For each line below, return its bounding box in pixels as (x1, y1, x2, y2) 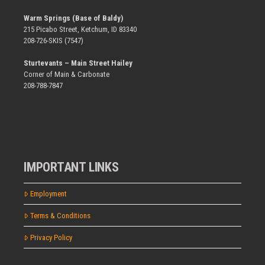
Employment (30, 189, 67, 198)
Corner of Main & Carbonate (24, 70, 109, 79)
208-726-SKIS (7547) (24, 35, 83, 45)
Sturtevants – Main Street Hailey (24, 59, 132, 68)
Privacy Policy (30, 232, 72, 242)
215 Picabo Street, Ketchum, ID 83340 (24, 24, 137, 34)
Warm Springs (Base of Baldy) (24, 13, 123, 22)
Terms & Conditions (30, 211, 91, 220)
